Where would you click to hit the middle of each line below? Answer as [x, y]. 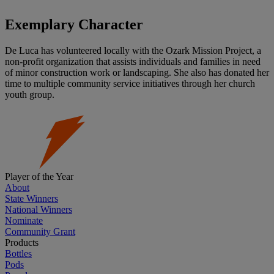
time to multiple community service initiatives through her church [130, 84]
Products [22, 243]
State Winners [31, 199]
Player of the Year [39, 177]
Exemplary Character [74, 25]
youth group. [30, 95]
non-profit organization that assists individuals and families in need [133, 62]
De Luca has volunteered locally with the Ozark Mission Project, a [133, 51]
